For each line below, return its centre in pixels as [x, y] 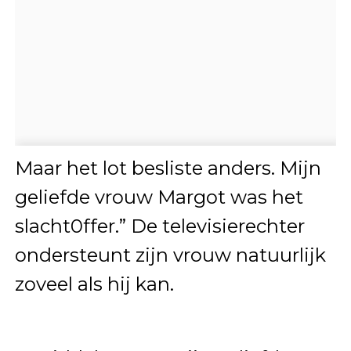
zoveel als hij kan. [94, 284]
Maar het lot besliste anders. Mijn [168, 168]
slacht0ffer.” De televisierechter [159, 226]
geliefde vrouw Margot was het [159, 197]
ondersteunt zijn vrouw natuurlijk [170, 255]
